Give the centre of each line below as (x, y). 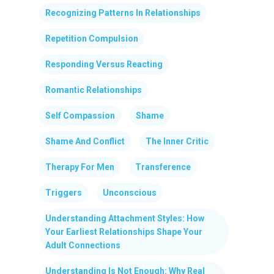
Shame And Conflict (85, 141)
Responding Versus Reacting (104, 64)
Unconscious (130, 192)
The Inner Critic (177, 141)
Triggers (64, 192)
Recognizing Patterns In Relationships (123, 13)
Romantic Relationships (94, 90)
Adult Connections (83, 245)
